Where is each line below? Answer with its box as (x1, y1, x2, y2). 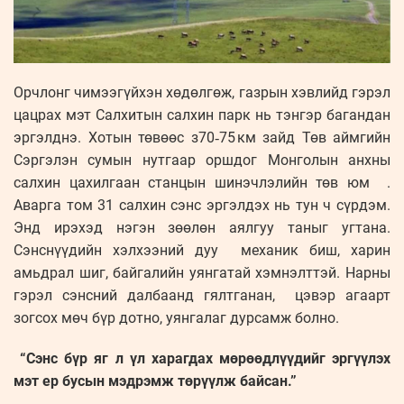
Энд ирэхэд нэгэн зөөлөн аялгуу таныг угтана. (14, 218, 390, 236)
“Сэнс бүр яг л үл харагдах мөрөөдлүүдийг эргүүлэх (14, 349, 390, 367)
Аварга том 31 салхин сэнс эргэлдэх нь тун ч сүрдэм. (14, 196, 390, 214)
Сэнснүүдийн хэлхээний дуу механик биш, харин (14, 241, 390, 259)
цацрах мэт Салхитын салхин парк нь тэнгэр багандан (14, 106, 390, 124)
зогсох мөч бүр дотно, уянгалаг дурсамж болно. (14, 308, 339, 326)
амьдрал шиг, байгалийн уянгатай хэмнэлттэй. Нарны (14, 263, 390, 281)
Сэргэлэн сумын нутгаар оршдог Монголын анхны (14, 151, 390, 169)
